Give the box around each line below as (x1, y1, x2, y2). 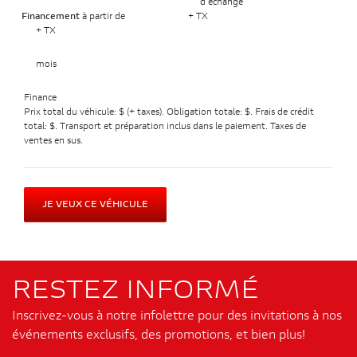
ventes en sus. (24, 136, 83, 147)
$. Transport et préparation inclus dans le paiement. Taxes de (49, 122, 306, 132)
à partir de (80, 12, 125, 22)
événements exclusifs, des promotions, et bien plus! (12, 329, 305, 343)
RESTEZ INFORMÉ (12, 279, 259, 305)
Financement (22, 12, 80, 22)
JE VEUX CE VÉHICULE (42, 200, 149, 210)
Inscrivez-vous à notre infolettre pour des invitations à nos (12, 310, 342, 324)
